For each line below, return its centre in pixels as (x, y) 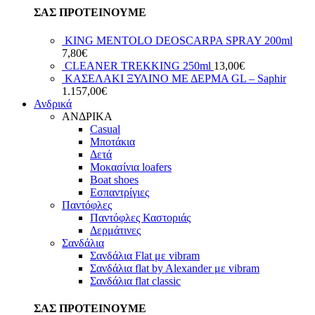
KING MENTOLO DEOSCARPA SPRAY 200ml (179, 40)
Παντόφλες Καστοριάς (140, 217)
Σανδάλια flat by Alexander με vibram (175, 268)
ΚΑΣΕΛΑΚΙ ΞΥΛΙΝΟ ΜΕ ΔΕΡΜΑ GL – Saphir (175, 78)
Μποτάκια (112, 141)
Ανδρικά (53, 103)
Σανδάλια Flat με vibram (145, 255)
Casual (105, 129)
